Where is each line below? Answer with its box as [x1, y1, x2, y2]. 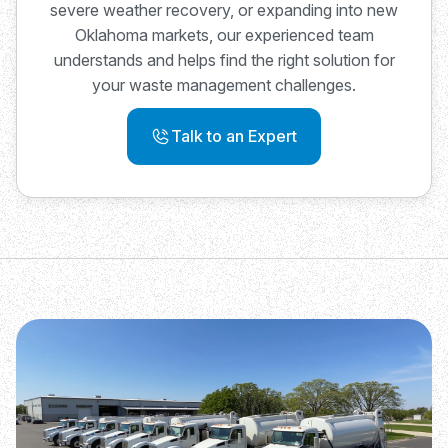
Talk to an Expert [171, 125, 297, 146]
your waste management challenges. [92, 74, 356, 95]
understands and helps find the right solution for [53, 49, 395, 70]
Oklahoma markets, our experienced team [74, 24, 374, 45]
